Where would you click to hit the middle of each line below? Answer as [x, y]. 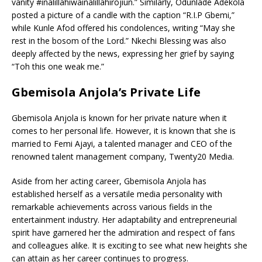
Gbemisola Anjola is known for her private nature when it [119, 118]
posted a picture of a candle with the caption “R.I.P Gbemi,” [123, 15]
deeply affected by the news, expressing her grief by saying [123, 53]
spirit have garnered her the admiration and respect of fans [123, 232]
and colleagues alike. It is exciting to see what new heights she [130, 245]
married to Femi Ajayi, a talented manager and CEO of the [122, 143]
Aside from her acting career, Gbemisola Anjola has [109, 181]
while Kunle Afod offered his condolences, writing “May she [123, 27]
